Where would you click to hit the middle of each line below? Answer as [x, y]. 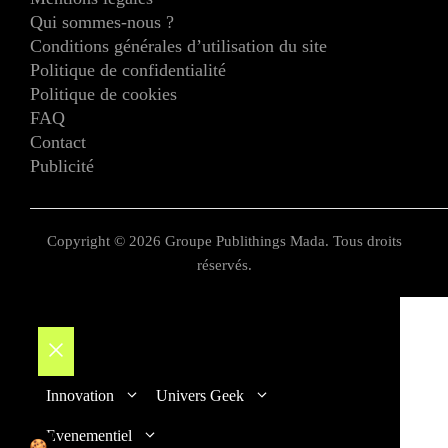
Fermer [81, 376]
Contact [58, 141]
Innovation [80, 395]
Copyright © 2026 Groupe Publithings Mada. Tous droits [224, 240]
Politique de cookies [103, 93]
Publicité [62, 165]
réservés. [224, 264]
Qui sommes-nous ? [102, 21]
